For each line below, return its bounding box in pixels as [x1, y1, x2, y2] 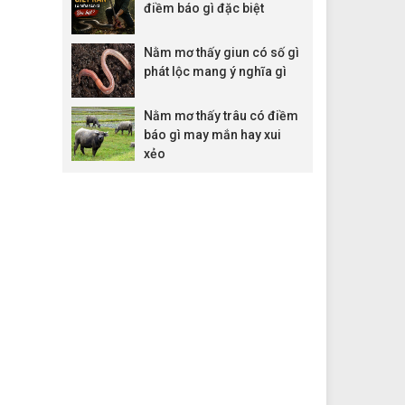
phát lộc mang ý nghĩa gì [143, 63, 287, 79]
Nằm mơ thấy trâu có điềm [143, 108, 298, 123]
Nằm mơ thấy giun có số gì [143, 44, 299, 60]
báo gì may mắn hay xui [143, 127, 281, 142]
